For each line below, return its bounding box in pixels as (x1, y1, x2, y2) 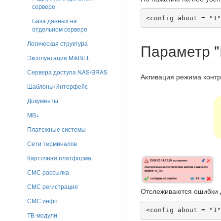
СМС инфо (27, 196, 58, 205)
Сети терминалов (27, 139, 77, 147)
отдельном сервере (32, 25, 87, 33)
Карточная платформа (27, 153, 91, 162)
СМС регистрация (27, 182, 78, 190)
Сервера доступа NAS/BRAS (27, 68, 108, 76)
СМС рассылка (27, 168, 69, 176)
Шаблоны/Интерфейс (27, 82, 88, 90)
